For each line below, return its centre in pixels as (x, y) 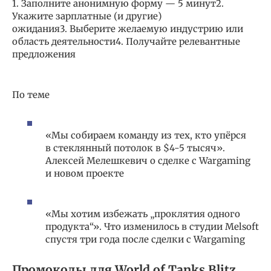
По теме (31, 94)
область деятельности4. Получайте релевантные (126, 41)
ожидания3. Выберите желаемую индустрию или (128, 28)
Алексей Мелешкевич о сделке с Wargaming (148, 161)
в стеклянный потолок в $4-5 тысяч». (135, 148)
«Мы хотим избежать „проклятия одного (143, 214)
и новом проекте (85, 174)
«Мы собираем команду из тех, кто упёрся (146, 135)
